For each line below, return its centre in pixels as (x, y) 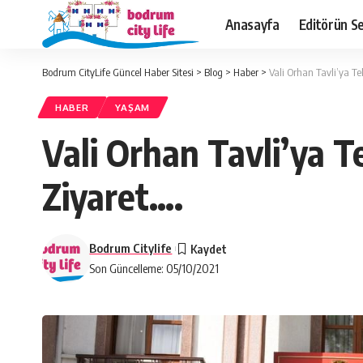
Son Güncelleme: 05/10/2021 (154, 268)
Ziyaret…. (113, 196)
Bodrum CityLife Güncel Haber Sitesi (118, 72)
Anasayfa (252, 24)
